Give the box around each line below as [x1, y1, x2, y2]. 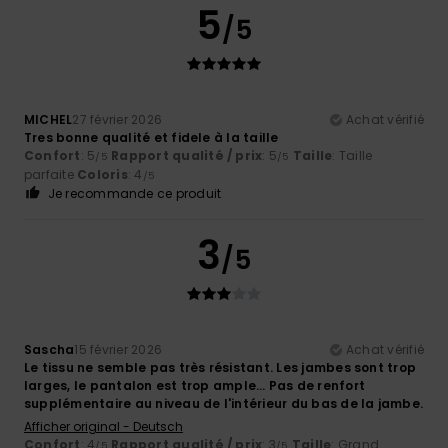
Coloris [77, 165, 128, 183]
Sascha [24, 340, 75, 358]
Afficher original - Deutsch [24, 417, 183, 435]
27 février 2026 [72, 110, 163, 128]
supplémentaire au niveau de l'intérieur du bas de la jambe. [24, 394, 424, 412]
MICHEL [24, 110, 73, 128]
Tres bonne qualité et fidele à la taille [24, 128, 279, 146]
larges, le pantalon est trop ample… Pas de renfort [24, 376, 365, 394]
